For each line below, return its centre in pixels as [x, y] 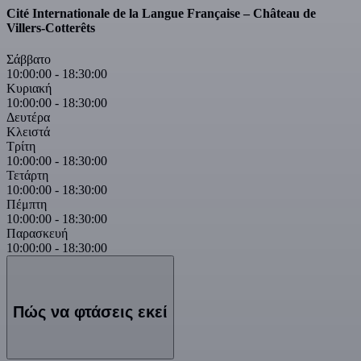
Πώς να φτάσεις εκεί [90, 312]
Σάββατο [29, 59]
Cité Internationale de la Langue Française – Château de [161, 13]
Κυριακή [29, 88]
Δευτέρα [28, 117]
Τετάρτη [27, 175]
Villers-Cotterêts [51, 27]
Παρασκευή [37, 233]
